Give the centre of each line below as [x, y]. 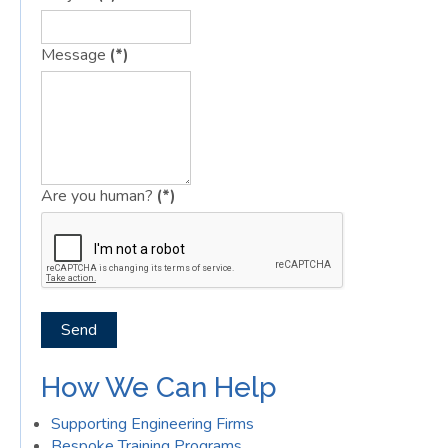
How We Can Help [159, 388]
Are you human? [97, 196]
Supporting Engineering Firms [152, 424]
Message [73, 55]
